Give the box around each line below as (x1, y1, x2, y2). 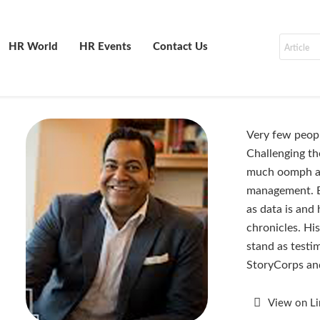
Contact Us (153, 41, 208, 52)
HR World (9, 41, 58, 52)
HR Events (79, 41, 131, 52)
